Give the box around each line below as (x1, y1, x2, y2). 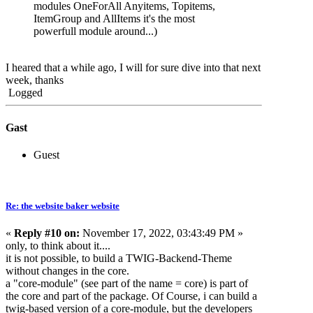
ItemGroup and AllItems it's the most (34, 13, 195, 25)
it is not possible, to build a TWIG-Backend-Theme (6, 252, 232, 265)
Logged (6, 87, 43, 99)
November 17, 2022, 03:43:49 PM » (80, 227, 243, 240)
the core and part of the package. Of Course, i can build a (6, 290, 257, 303)
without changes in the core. (6, 265, 129, 277)
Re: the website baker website (6, 201, 119, 212)
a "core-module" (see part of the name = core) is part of (6, 277, 248, 290)
